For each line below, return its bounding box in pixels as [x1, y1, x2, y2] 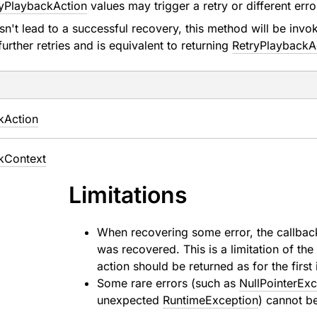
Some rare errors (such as [97, 276, 240, 290]
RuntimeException [163, 293, 259, 307]
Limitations [69, 181, 188, 209]
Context [4, 151, 46, 166]
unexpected [97, 293, 163, 307]
